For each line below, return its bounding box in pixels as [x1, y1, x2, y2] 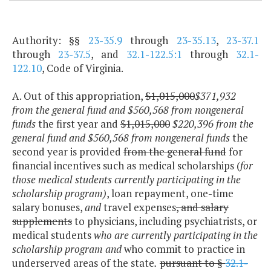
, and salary [176, 200, 229, 215]
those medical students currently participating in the [12, 172, 241, 187]
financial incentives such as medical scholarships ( [12, 158, 240, 173]
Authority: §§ [12, 33, 88, 48]
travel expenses [101, 200, 176, 215]
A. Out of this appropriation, [12, 89, 145, 103]
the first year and [38, 117, 120, 131]
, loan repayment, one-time [106, 186, 233, 201]
